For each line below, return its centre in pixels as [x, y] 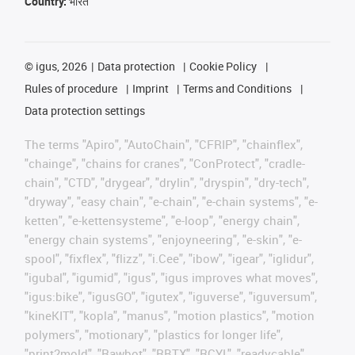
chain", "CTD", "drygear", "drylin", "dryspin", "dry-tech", [167, 182]
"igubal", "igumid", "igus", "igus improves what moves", [171, 277]
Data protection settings [85, 111]
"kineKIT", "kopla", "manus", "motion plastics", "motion [170, 315]
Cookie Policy [223, 66]
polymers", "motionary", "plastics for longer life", [154, 334]
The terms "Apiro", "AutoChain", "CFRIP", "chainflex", [164, 144]
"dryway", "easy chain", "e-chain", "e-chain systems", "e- [171, 201]
